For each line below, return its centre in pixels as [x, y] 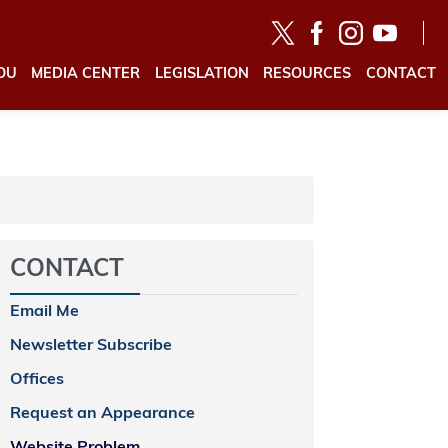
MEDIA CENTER [86, 74]
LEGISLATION [201, 74]
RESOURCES [307, 74]
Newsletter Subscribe [91, 346]
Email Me [44, 312]
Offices [37, 380]
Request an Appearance [102, 414]
